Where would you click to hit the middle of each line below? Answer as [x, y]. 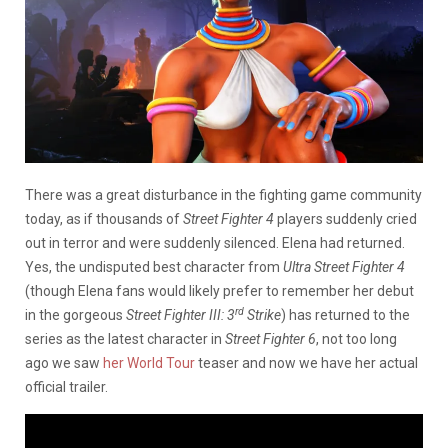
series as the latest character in [125, 338]
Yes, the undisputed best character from [154, 266]
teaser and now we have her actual [306, 362]
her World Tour [149, 362]
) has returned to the [345, 314]
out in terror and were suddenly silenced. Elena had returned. [215, 242]
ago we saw [64, 362]
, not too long [356, 338]
